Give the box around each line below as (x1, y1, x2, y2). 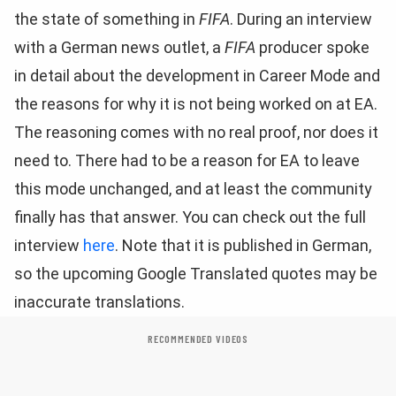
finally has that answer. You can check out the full (14, 208, 366, 226)
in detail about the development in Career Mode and (14, 66, 380, 85)
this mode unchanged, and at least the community (14, 179, 372, 198)
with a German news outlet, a (14, 38, 225, 57)
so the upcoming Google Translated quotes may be (14, 264, 377, 283)
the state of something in (14, 10, 199, 28)
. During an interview (230, 10, 372, 28)
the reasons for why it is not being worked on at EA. (14, 95, 377, 113)
